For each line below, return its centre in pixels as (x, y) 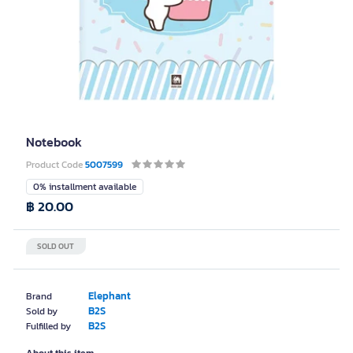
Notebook (54, 142)
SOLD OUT (56, 246)
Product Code (56, 165)
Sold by (42, 311)
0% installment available (85, 187)
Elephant (110, 296)
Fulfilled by (48, 326)
